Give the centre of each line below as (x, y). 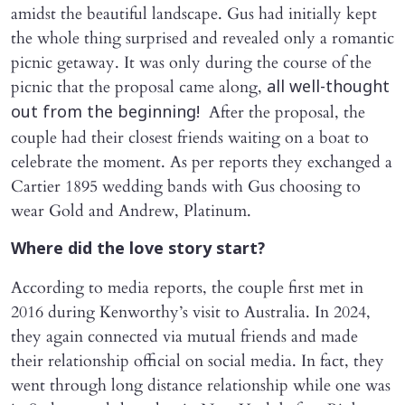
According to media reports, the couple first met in (187, 287)
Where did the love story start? (138, 250)
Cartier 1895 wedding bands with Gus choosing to (186, 186)
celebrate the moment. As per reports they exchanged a (202, 162)
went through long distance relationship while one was (201, 385)
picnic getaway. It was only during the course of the (191, 62)
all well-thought (328, 88)
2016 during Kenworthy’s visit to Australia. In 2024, (191, 312)
